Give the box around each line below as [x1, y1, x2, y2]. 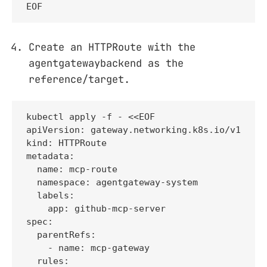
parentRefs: [26, 229, 96, 240]
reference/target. [29, 72, 130, 86]
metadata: [26, 150, 74, 162]
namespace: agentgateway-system [26, 176, 198, 188]
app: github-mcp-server [26, 203, 166, 214]
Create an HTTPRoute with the [29, 40, 195, 54]
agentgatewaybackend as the [29, 56, 184, 70]
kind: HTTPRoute [26, 137, 107, 148]
